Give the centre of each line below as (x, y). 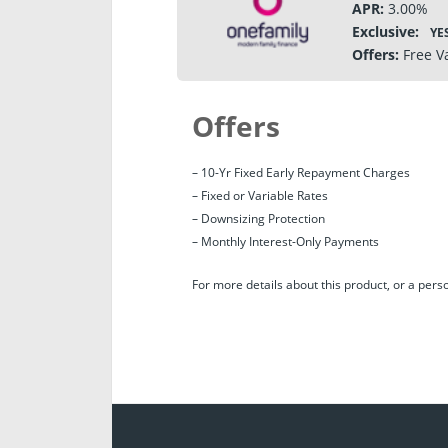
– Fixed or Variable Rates (260, 195)
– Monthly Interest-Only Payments (285, 241)
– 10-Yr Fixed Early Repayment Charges (301, 172)
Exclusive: (385, 31)
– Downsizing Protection (258, 218)
